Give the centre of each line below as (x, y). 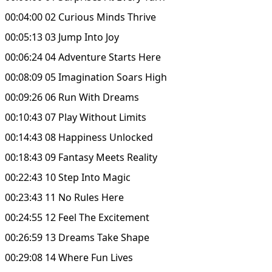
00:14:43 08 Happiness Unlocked (79, 137)
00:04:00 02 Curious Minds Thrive (80, 17)
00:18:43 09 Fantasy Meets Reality (81, 157)
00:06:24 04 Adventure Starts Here (83, 57)
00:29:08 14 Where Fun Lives (69, 257)
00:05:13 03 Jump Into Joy (62, 37)
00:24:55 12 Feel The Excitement (77, 217)
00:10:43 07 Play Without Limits (76, 117)
